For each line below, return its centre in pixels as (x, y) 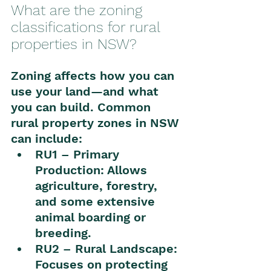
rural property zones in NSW (97, 123)
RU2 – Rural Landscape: (108, 249)
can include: (47, 139)
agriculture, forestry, (98, 186)
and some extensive (97, 202)
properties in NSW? (74, 44)
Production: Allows (93, 170)
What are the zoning (79, 11)
